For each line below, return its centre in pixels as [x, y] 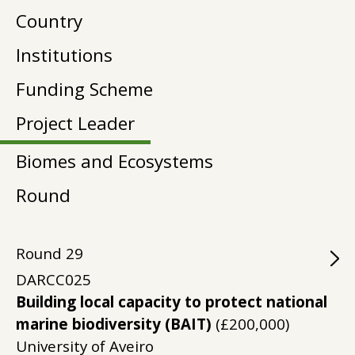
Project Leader [75, 123]
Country [49, 21]
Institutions [64, 55]
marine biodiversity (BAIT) [114, 324]
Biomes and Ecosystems [115, 161]
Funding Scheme [84, 89]
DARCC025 [53, 280]
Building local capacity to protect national [172, 302]
